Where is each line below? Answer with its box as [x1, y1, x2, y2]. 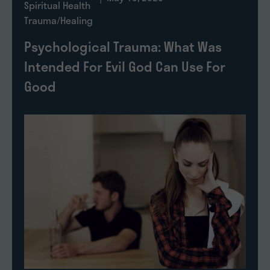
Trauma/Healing [24, 12, 93, 28]
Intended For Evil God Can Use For [24, 55, 225, 77]
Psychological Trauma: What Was [24, 36, 222, 57]
